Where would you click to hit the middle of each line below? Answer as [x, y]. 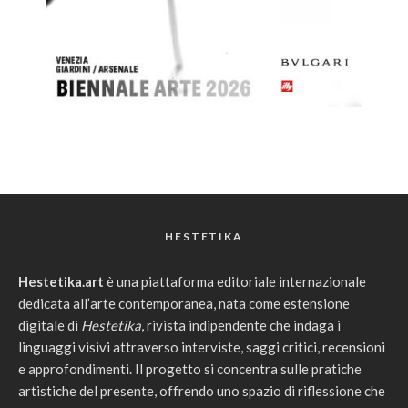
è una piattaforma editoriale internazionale [235, 281]
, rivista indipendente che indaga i [241, 325]
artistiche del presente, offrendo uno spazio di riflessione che [202, 390]
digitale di [50, 325]
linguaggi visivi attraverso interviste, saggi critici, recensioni [202, 347]
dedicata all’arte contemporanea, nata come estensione [184, 303]
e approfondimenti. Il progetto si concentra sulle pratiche [190, 368]
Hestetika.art [61, 281]
